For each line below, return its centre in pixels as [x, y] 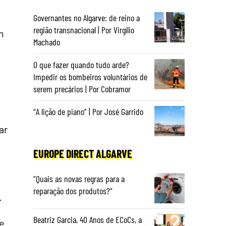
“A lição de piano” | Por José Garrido [88, 111]
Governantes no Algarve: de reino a [87, 18]
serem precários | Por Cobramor [82, 89]
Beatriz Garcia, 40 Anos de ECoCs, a [88, 219]
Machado [47, 42]
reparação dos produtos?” [73, 191]
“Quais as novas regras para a [79, 179]
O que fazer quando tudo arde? [81, 65]
